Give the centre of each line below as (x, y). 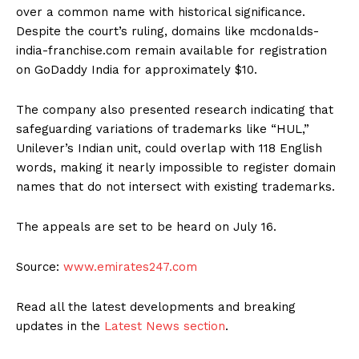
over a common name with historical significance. (161, 12)
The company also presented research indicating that (175, 110)
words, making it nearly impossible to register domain (176, 168)
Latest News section (165, 327)
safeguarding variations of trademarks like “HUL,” (163, 129)
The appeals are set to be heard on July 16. (146, 227)
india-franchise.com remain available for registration (171, 51)
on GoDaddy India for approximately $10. (137, 70)
